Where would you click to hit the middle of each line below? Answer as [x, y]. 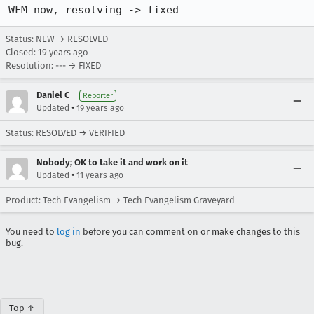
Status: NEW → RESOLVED [57, 39]
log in [69, 232]
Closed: [22, 52]
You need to [31, 232]
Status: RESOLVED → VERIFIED [65, 133]
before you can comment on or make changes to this [190, 232]
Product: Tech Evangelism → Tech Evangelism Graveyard [120, 200]
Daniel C [53, 95]
